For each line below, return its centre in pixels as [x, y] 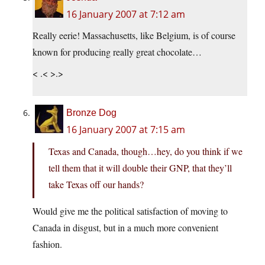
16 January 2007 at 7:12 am [126, 14]
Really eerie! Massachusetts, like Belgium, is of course [134, 35]
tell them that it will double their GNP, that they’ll [140, 168]
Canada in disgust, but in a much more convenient [125, 228]
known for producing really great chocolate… [117, 52]
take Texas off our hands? [96, 185]
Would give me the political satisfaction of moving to [130, 211]
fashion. [47, 244]
